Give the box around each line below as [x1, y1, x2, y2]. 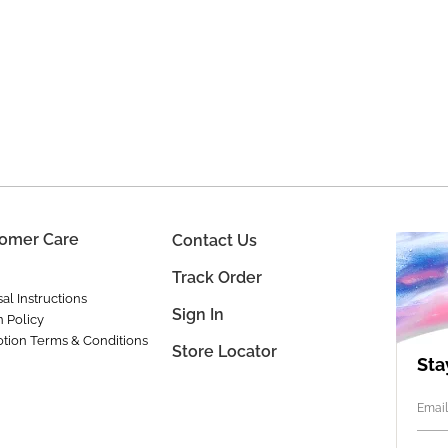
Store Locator [171, 342, 277, 361]
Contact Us [171, 231, 257, 250]
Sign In [171, 305, 224, 324]
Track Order [171, 268, 262, 287]
